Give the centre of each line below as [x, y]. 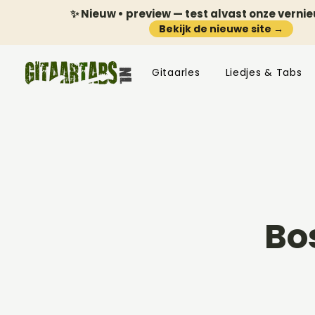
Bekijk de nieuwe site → [221, 29]
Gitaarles [176, 72]
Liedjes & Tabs [264, 72]
